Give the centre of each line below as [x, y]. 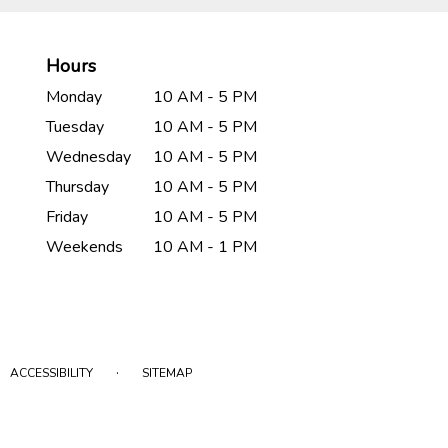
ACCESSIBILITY [51, 373]
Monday [74, 97]
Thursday [77, 187]
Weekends [84, 247]
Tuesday [75, 127]
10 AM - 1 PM [205, 247]
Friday [67, 217]
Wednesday [88, 157]
